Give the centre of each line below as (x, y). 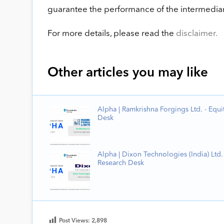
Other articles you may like (127, 73)
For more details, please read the (111, 33)
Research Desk (120, 163)
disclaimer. (196, 33)
